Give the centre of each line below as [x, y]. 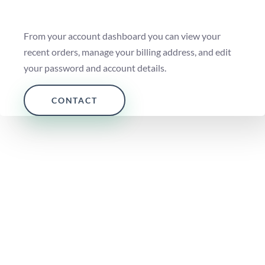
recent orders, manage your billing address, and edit [127, 51]
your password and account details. [95, 67]
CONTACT [75, 100]
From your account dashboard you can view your [122, 35]
